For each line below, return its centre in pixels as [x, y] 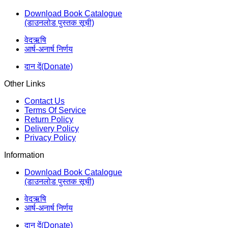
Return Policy [49, 120]
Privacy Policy [50, 138]
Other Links [25, 84]
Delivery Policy [52, 129]
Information [24, 155]
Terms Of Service [55, 110]
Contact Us [45, 101]
